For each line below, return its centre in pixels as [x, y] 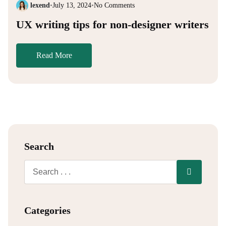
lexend [40, 6]
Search [39, 146]
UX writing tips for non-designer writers [112, 24]
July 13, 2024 [72, 6]
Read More [54, 55]
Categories [47, 210]
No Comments [114, 6]
